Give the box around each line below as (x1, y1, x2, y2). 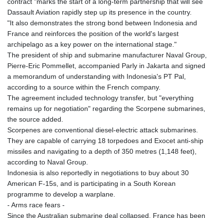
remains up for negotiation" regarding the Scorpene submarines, (7, 104, 205, 112)
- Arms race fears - (7, 200, 65, 209)
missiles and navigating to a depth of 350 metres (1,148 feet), (7, 147, 197, 155)
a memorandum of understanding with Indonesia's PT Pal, (7, 72, 186, 80)
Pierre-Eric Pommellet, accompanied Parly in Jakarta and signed (7, 61, 205, 70)
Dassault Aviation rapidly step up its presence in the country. (7, 8, 192, 16)
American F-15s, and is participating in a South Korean (7, 179, 176, 187)
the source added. (7, 115, 63, 123)
